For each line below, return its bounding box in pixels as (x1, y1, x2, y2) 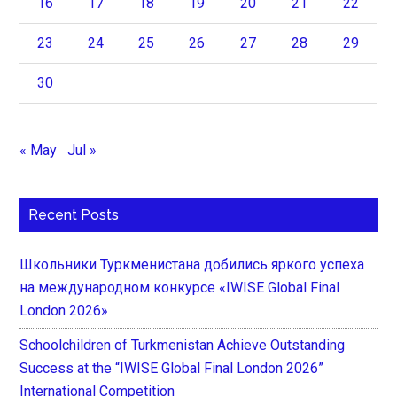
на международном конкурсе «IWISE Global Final (19, 278, 340, 296)
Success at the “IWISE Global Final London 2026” (19, 359, 324, 377)
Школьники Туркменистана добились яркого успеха (19, 255, 365, 273)
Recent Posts (28, 206, 120, 223)
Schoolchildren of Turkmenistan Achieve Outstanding (19, 336, 346, 354)
